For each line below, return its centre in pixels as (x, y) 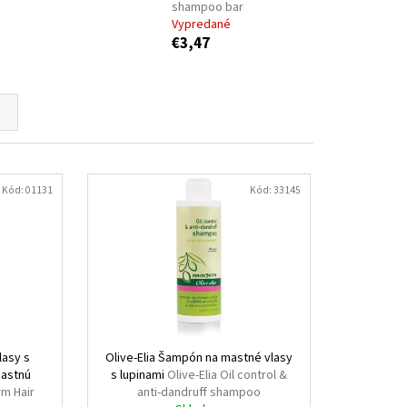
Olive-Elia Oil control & (227, 376)
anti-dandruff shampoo (199, 393)
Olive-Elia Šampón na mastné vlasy (199, 358)
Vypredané (201, 25)
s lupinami (139, 376)
